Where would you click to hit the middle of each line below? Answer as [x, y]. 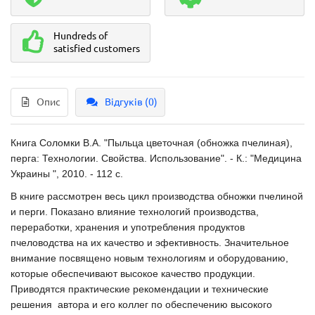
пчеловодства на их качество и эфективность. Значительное [150, 243]
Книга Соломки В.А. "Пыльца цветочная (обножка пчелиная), [152, 143]
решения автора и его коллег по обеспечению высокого [141, 304]
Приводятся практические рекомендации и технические [140, 289]
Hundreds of [81, 36]
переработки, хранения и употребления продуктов [128, 227]
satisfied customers [97, 49]
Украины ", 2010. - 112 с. [67, 174]
